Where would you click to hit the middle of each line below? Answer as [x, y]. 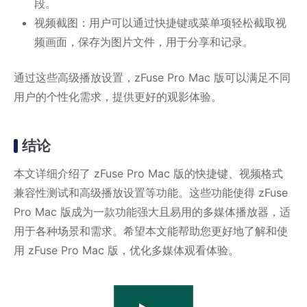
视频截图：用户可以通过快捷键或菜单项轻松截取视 [160, 23]
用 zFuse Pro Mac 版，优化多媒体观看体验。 [126, 250]
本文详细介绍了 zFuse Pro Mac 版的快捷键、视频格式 [148, 173]
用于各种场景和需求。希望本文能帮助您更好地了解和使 [151, 231]
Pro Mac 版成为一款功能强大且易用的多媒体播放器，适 [152, 211]
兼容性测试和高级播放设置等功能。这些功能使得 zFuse [151, 192]
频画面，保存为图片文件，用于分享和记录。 [144, 42]
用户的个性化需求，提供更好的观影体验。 [118, 97]
